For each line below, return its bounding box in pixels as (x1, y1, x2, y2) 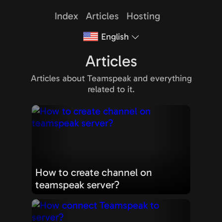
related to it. (87, 84, 135, 95)
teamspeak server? (35, 178, 119, 191)
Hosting (126, 10, 161, 22)
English (101, 31, 129, 42)
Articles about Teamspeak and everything (30, 73, 192, 84)
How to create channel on (35, 166, 152, 178)
